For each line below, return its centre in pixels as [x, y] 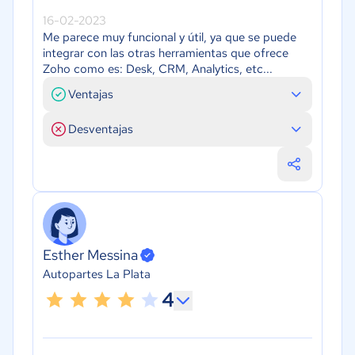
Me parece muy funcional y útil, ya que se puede [170, 37]
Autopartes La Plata [97, 275]
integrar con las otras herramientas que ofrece [166, 53]
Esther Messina [90, 255]
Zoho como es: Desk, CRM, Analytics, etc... [158, 69]
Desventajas [101, 129]
